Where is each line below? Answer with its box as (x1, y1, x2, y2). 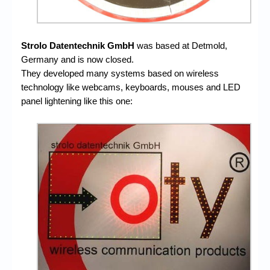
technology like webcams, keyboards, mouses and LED (21, 82, 240, 93)
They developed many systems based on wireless (21, 68, 219, 79)
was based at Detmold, (134, 40, 227, 51)
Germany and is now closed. (21, 54, 134, 65)
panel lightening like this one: (21, 96, 133, 107)
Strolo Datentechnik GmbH (21, 40, 134, 51)
